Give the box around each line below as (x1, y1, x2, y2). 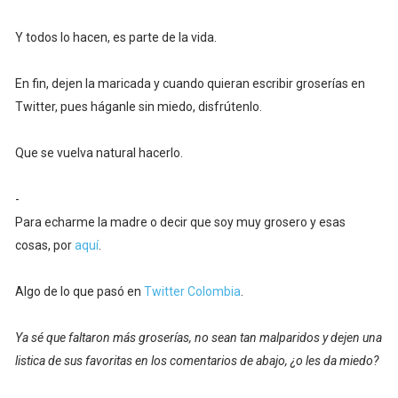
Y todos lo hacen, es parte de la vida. (14, 30, 217, 45)
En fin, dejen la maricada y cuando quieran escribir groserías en (14, 76, 365, 92)
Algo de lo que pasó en (14, 284, 144, 299)
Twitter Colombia (143, 284, 241, 299)
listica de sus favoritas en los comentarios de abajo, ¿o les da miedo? (14, 354, 378, 369)
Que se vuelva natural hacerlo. (14, 146, 183, 161)
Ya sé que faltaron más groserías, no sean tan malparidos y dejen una (14, 330, 382, 346)
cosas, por (14, 238, 75, 253)
